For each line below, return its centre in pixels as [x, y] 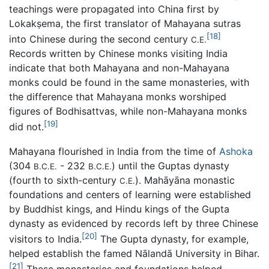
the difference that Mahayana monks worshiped [118, 97]
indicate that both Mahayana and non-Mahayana [119, 68]
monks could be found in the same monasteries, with [129, 83]
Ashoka [236, 151]
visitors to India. [45, 239]
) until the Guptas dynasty [171, 165]
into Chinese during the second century [100, 39]
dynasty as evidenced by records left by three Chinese [134, 223]
